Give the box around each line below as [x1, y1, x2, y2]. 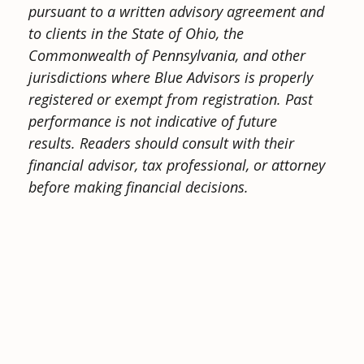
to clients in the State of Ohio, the [28, 23, 244, 43]
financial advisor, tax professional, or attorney [28, 154, 325, 175]
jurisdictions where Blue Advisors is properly [28, 67, 313, 87]
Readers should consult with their [80, 132, 294, 153]
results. [28, 132, 80, 153]
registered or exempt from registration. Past [28, 89, 313, 109]
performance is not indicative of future [28, 110, 277, 131]
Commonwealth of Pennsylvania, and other [28, 45, 305, 65]
